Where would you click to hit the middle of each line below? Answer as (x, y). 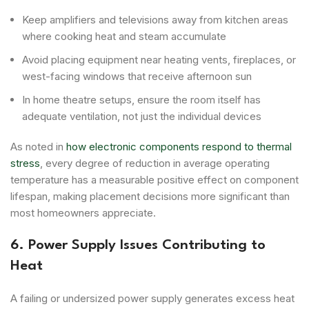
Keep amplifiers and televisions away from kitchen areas (155, 19)
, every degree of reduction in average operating (155, 163)
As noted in (37, 146)
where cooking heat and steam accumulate (124, 36)
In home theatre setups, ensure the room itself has (141, 99)
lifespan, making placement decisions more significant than (150, 196)
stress (25, 163)
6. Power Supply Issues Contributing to (138, 245)
